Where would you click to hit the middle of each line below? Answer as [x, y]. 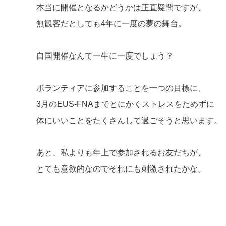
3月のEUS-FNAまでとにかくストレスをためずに [125, 104]
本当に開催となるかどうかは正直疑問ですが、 [121, 7]
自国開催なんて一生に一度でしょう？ [105, 56]
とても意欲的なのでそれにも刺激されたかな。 [121, 169]
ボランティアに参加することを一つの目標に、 [121, 88]
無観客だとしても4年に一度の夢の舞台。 [111, 23]
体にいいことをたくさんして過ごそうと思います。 [129, 120]
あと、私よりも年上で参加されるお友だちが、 [121, 153]
